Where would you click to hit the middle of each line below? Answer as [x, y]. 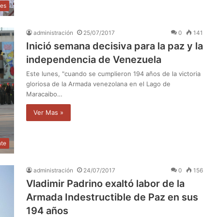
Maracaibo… [44, 94]
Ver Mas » [48, 113]
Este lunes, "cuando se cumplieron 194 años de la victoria [113, 74]
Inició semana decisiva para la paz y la [115, 46]
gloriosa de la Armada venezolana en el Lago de [98, 84]
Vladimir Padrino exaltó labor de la [105, 184]
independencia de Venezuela [94, 60]
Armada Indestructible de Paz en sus [112, 197]
